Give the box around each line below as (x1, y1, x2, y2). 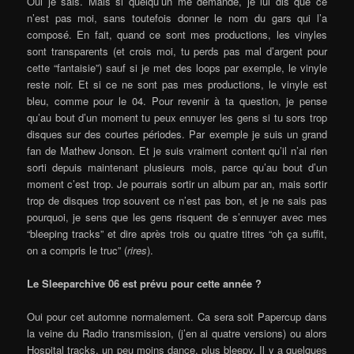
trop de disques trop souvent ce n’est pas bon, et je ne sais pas (27, 192, 327, 208)
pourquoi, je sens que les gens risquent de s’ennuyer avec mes (27, 209, 327, 224)
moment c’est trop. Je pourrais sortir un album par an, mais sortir (27, 175, 327, 191)
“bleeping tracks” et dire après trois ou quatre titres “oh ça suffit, (27, 225, 327, 241)
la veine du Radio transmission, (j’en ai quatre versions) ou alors (27, 325, 327, 341)
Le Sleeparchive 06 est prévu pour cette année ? (27, 275, 262, 291)
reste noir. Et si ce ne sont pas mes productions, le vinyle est (27, 76, 327, 92)
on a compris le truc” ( (27, 242, 128, 258)
